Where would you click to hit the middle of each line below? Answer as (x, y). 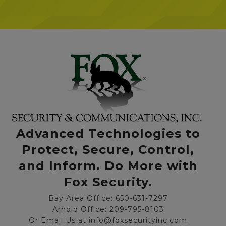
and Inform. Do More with (108, 166)
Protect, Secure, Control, (108, 150)
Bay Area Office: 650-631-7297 (108, 199)
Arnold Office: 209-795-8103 (108, 210)
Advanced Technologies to (108, 134)
